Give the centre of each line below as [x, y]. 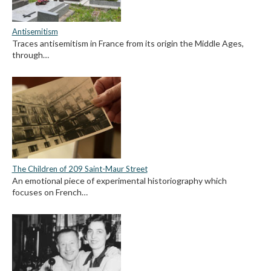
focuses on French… [50, 192]
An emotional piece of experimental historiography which [119, 180]
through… [30, 55]
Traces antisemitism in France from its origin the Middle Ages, [128, 44]
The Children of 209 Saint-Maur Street [80, 168]
